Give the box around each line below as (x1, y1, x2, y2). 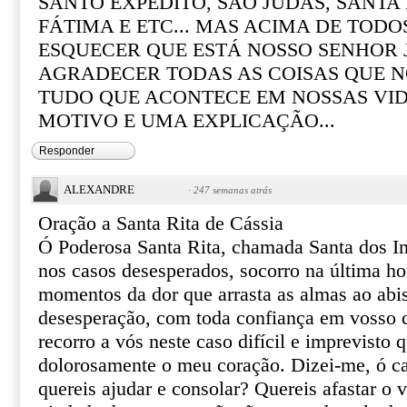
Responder (39, 144, 94, 157)
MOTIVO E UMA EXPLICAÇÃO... (38, 110, 335, 132)
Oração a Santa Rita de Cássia (38, 213, 283, 234)
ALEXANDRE (64, 183, 134, 196)
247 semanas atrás (194, 184, 272, 195)
